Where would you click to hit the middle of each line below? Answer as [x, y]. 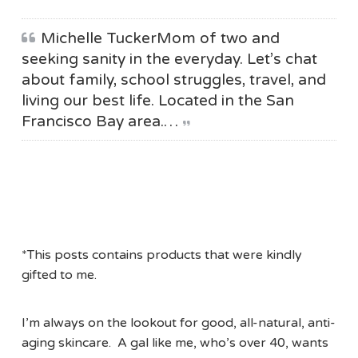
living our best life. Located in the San [157, 101]
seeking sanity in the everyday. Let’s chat [169, 59]
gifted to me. [59, 275]
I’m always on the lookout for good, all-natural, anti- [178, 323]
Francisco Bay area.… [99, 121]
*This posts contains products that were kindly [161, 255]
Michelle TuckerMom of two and [160, 38]
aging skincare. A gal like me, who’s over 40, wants [175, 343]
